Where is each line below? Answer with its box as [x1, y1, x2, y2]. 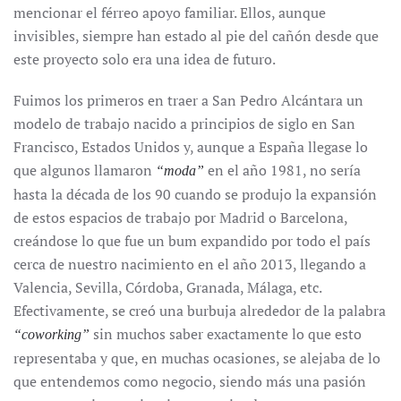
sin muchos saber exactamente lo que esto [90, 323, 362, 344]
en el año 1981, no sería [204, 159, 361, 180]
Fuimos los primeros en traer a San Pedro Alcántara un [13, 90, 363, 110]
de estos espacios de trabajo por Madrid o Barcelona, [13, 207, 347, 227]
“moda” [156, 162, 204, 178]
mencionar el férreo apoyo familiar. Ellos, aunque [13, 2, 326, 22]
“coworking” [13, 326, 90, 342]
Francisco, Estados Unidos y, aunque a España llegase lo [13, 136, 368, 157]
